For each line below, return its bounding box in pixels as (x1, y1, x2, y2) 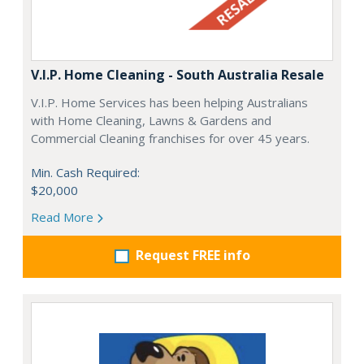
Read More (31, 208, 97, 225)
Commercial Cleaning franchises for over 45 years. (31, 129, 310, 146)
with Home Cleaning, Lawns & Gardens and (31, 111, 271, 128)
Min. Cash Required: (31, 163, 140, 180)
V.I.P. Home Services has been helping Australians (31, 93, 308, 110)
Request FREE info (135, 245, 250, 264)
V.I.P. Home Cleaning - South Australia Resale (31, 65, 324, 84)
